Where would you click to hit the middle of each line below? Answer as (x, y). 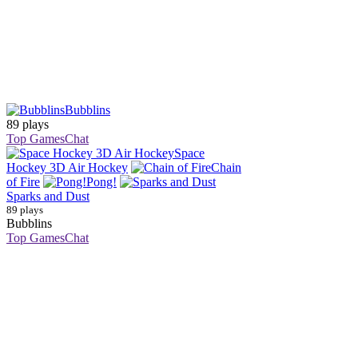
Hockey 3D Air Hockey (67, 167)
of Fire (23, 182)
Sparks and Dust (48, 196)
